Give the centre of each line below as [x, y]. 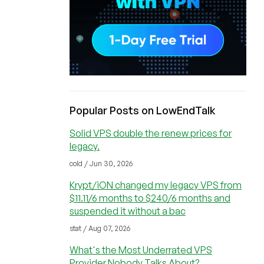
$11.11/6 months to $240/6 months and [150, 198]
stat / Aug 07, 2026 [100, 228]
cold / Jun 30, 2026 [101, 164]
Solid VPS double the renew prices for [151, 133]
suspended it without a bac [128, 211]
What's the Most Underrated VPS [141, 250]
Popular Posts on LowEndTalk [143, 110]
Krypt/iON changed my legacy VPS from [156, 185]
